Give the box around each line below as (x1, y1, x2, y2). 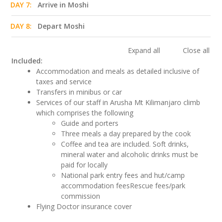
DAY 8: (10, 21, 32, 31)
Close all (182, 45, 210, 55)
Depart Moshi (38, 21, 85, 31)
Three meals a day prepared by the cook (61, 128, 191, 138)
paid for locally (61, 160, 108, 169)
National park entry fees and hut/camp (61, 170, 185, 180)
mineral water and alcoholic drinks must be (61, 149, 199, 159)
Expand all (128, 45, 162, 55)
